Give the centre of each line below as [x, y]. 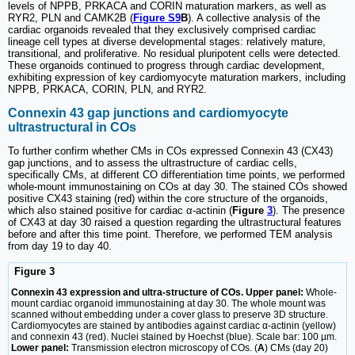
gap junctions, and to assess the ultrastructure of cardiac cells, [153, 162]
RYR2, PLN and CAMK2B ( [71, 18]
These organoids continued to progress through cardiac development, [166, 66]
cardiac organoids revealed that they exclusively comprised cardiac [162, 30]
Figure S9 [157, 18]
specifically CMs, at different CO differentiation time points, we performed [176, 174]
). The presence [309, 210]
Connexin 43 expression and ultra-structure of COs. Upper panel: [157, 293]
